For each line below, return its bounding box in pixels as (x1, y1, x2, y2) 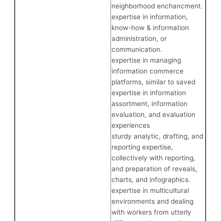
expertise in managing (111, 56, 182, 64)
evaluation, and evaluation (111, 110, 196, 118)
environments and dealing (111, 197, 194, 205)
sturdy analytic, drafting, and (111, 132, 204, 140)
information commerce (111, 67, 184, 75)
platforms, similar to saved (111, 77, 196, 86)
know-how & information (111, 23, 189, 32)
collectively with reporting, (111, 153, 196, 162)
